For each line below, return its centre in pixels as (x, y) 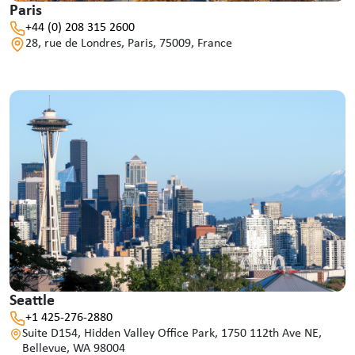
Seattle (32, 302)
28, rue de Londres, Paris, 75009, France (129, 43)
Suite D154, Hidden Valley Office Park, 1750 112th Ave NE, (172, 334)
